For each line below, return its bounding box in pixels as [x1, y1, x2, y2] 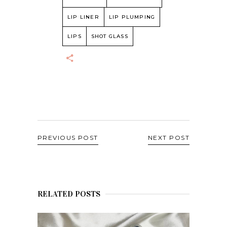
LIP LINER [67, 14, 99, 20]
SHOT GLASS [91, 33, 128, 40]
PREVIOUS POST [37, 134, 98, 141]
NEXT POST [148, 134, 190, 141]
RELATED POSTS [37, 189, 100, 199]
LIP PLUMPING [108, 14, 156, 20]
